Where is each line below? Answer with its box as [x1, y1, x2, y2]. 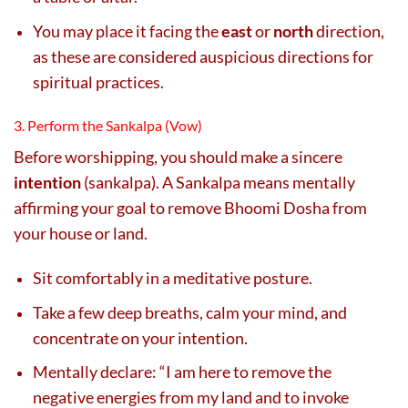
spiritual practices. [33, 71, 164, 92]
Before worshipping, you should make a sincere [14, 146, 342, 167]
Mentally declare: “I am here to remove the [33, 362, 331, 382]
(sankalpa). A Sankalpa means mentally [81, 171, 355, 192]
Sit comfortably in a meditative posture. [33, 267, 312, 288]
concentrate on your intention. [33, 327, 248, 348]
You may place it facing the [33, 20, 221, 41]
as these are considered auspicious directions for [33, 46, 373, 66]
